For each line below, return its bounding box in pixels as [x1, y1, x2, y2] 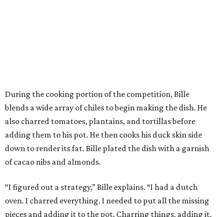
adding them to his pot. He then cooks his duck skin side [5, 129, 202, 139]
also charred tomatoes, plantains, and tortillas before [5, 116, 195, 126]
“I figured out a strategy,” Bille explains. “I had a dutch [5, 182, 198, 192]
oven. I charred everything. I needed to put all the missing [5, 195, 209, 205]
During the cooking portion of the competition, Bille [5, 89, 189, 99]
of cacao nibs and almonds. [5, 156, 101, 167]
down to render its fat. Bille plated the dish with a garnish [5, 143, 209, 153]
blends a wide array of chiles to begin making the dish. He [5, 102, 207, 112]
